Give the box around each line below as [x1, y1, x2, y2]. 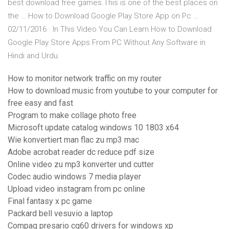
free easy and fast [8, 98, 73, 108]
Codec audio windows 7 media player [8, 172, 141, 182]
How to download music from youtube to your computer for [8, 86, 218, 96]
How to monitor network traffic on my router [8, 74, 162, 84]
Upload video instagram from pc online [8, 184, 145, 194]
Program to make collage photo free [8, 110, 136, 121]
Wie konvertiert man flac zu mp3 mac [8, 135, 139, 145]
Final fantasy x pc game [8, 196, 92, 207]
